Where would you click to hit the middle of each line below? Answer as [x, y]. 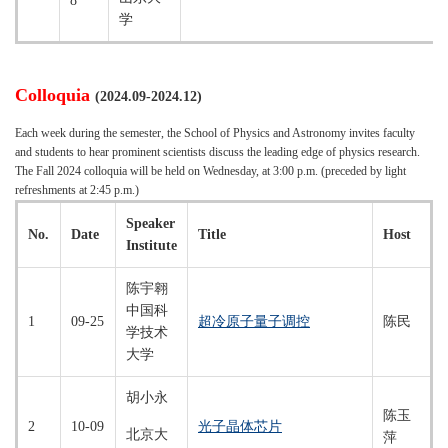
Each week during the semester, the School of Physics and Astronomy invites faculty [215, 133]
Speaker [150, 223]
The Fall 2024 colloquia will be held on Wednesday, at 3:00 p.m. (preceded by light [210, 171]
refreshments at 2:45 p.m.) [77, 190]
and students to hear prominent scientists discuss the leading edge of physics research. [217, 152]
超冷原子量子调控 [254, 321]
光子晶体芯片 [240, 426]
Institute [151, 245]
